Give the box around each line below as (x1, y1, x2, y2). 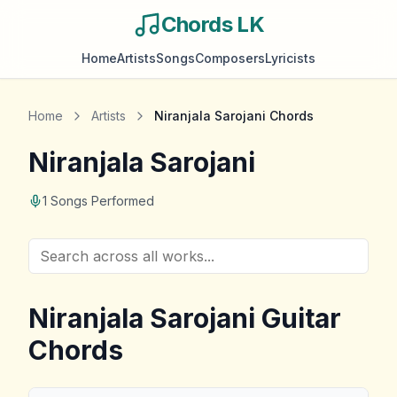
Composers (195, 51, 265, 66)
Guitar (255, 302, 341, 334)
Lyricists (265, 51, 315, 66)
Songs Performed (47, 193, 154, 208)
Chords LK (160, 12, 265, 37)
